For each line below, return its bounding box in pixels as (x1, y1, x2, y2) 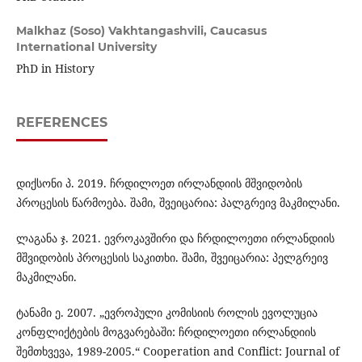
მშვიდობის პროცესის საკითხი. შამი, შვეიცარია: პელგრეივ (15, 250, 328, 266)
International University (15, 40, 157, 55)
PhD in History (15, 61, 95, 77)
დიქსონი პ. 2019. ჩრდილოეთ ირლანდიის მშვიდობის (15, 175, 302, 192)
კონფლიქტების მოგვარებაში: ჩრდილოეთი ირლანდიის (15, 324, 316, 340)
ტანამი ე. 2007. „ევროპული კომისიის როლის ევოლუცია (15, 305, 318, 321)
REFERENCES (15, 115, 107, 131)
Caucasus (209, 23, 267, 39)
